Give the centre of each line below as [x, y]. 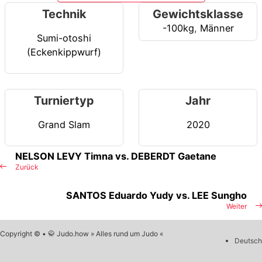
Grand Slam [64, 124]
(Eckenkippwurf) [64, 52]
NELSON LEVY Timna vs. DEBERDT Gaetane [116, 156]
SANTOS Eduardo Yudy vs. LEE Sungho [156, 196]
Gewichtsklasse [198, 14]
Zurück [27, 167]
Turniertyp [64, 101]
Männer [217, 28]
